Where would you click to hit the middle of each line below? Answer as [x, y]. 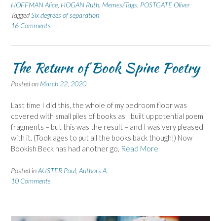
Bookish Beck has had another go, [66, 149]
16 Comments [31, 25]
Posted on [25, 83]
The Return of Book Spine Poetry [105, 67]
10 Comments [31, 181]
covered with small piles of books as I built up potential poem [107, 116]
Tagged [21, 15]
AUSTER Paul [57, 170]
